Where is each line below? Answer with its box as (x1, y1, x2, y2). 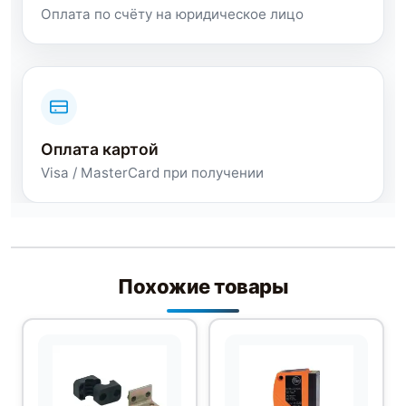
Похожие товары (118, 275, 288, 299)
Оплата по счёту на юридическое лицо (41, 5, 304, 24)
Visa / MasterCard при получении (41, 164, 264, 182)
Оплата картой (41, 140, 159, 159)
